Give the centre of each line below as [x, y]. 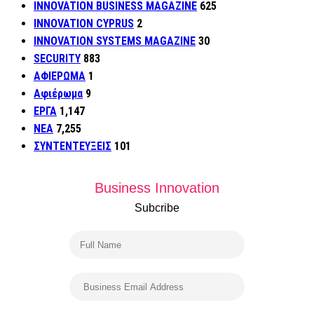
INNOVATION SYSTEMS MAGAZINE [115, 41]
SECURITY [57, 59]
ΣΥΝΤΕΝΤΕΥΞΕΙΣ [73, 146]
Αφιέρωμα [58, 94]
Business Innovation [157, 188]
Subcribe [157, 208]
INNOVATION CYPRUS [84, 24]
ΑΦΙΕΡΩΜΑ [60, 76]
